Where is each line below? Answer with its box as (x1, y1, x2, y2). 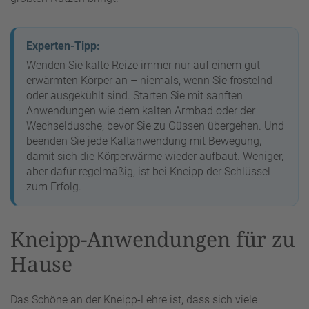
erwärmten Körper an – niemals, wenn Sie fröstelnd (26, 74, 272, 88)
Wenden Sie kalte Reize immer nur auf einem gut (26, 59, 260, 72)
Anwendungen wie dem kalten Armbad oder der (26, 104, 255, 118)
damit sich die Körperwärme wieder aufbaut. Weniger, (26, 150, 283, 163)
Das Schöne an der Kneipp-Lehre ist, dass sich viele (10, 292, 257, 306)
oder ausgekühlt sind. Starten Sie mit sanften (26, 89, 243, 103)
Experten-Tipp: (26, 39, 100, 53)
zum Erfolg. (26, 180, 81, 194)
